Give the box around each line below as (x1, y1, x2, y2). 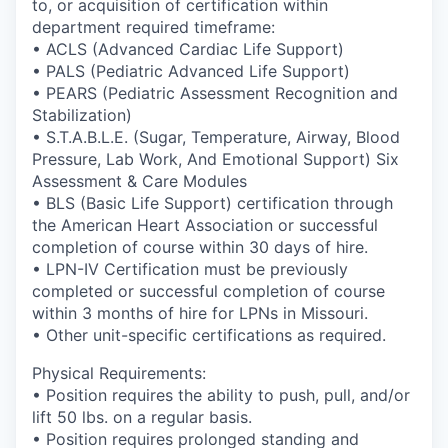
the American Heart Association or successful (32, 214, 378, 235)
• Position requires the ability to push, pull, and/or (32, 384, 410, 405)
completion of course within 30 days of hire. (32, 236, 368, 257)
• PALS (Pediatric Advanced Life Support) (32, 60, 350, 81)
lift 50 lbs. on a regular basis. (32, 406, 252, 427)
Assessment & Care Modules (32, 170, 247, 191)
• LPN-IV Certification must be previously (32, 258, 348, 279)
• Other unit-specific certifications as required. (32, 324, 386, 345)
